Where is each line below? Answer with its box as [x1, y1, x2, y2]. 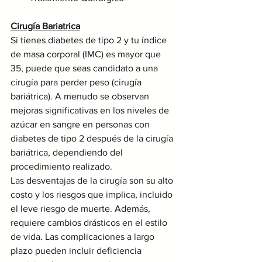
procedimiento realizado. [11, 161, 115, 171]
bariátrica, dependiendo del [11, 147, 125, 157]
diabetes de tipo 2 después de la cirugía [11, 133, 175, 143]
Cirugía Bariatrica [11, 20, 80, 31]
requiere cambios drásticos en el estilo [11, 217, 170, 227]
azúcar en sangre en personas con [11, 119, 152, 129]
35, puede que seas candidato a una [11, 63, 160, 73]
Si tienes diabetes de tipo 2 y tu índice [11, 35, 169, 45]
